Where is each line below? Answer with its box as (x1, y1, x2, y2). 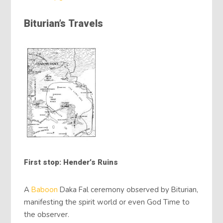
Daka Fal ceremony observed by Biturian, (58, 185, 199, 195)
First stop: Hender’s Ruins (24, 156, 118, 168)
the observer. (24, 210, 70, 220)
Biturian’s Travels (24, 16, 104, 31)
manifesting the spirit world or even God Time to (24, 197, 190, 208)
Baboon (31, 185, 58, 195)
